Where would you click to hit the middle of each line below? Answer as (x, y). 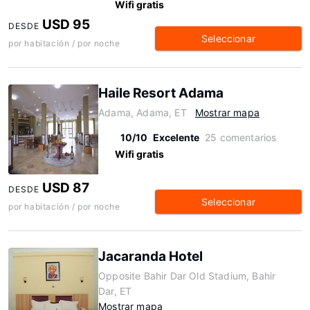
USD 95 (66, 25)
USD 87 (66, 188)
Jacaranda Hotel (151, 256)
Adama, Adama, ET (143, 112)
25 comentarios (241, 137)
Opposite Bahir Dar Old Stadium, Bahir (187, 276)
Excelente (176, 137)
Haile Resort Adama (161, 93)
